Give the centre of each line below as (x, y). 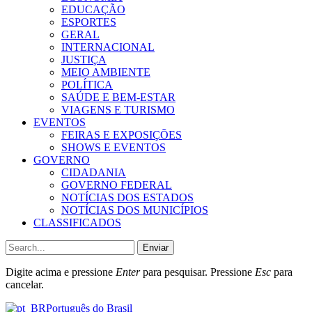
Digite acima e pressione (61, 272)
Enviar (156, 248)
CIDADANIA (94, 173)
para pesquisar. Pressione (197, 272)
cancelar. (25, 285)
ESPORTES (89, 22)
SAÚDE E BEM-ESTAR (118, 97)
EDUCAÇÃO (93, 10)
